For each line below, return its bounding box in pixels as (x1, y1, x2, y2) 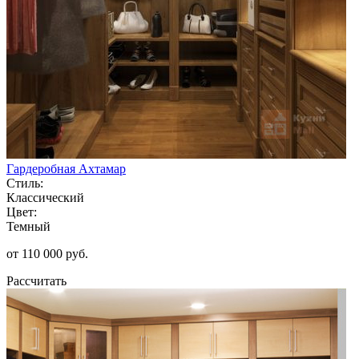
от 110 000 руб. (6, 246, 88, 260)
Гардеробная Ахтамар (6, 161, 126, 175)
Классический (6, 190, 84, 204)
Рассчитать (6, 273, 67, 288)
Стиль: (6, 175, 43, 190)
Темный (6, 219, 50, 233)
